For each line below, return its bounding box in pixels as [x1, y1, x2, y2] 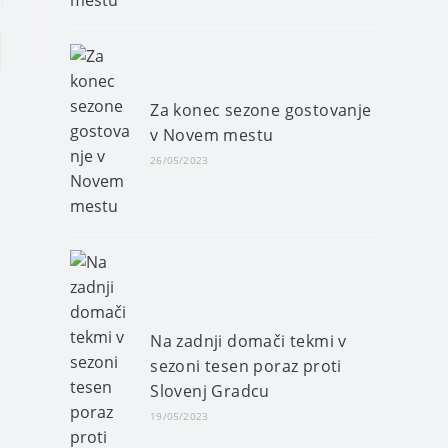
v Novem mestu [150, 123, 274, 146]
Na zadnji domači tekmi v [150, 329, 347, 352]
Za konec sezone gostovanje [150, 98, 372, 121]
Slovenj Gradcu [150, 379, 270, 402]
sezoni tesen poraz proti [150, 354, 342, 377]
